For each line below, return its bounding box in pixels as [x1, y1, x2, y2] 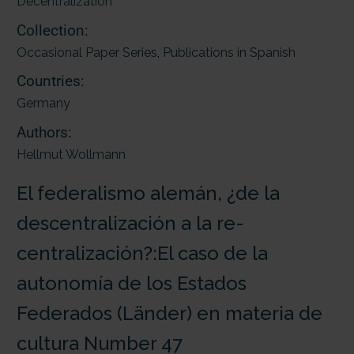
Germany [17, 96, 70, 111]
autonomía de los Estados [17, 271, 247, 295]
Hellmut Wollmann [17, 146, 126, 162]
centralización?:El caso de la [17, 241, 268, 265]
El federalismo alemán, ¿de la [17, 181, 280, 205]
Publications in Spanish [163, 44, 296, 60]
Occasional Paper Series [17, 44, 157, 60]
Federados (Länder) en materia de [17, 301, 322, 325]
